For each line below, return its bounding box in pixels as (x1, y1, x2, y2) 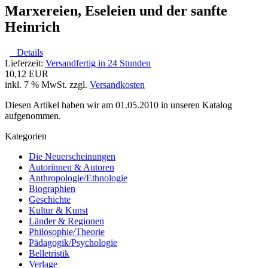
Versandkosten (90, 79, 145, 90)
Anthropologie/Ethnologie (29, 172, 127, 183)
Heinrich (5, 19, 60, 35)
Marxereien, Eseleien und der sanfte (5, 2, 227, 19)
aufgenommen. (5, 110, 61, 121)
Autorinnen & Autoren (29, 162, 114, 172)
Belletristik (29, 248, 69, 258)
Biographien (29, 183, 75, 194)
